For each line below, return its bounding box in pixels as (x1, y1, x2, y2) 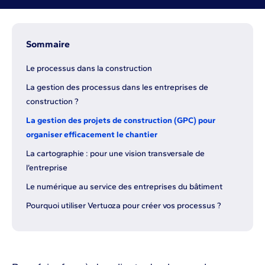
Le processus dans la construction (26, 63, 152, 73)
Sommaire (26, 38, 70, 50)
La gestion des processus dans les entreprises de (26, 82, 208, 92)
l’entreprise (26, 162, 67, 173)
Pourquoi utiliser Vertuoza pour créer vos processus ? (26, 200, 221, 211)
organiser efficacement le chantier (26, 129, 157, 140)
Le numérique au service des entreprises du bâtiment (26, 181, 224, 192)
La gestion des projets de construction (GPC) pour (26, 115, 215, 125)
